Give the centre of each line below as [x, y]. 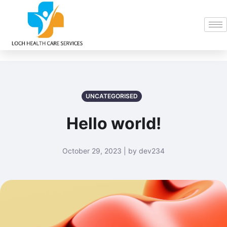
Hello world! [113, 123]
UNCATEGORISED [111, 96]
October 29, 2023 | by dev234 [113, 150]
